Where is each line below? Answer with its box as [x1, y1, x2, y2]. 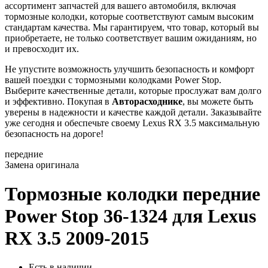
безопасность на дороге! [5, 128, 103, 139]
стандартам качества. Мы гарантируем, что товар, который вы [5, 22, 259, 32]
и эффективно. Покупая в [5, 96, 112, 106]
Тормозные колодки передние [5, 183, 260, 205]
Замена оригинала [5, 159, 79, 170]
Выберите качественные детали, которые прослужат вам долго [5, 85, 261, 96]
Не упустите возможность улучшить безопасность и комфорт [5, 63, 254, 74]
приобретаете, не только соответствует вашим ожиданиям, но [5, 32, 257, 43]
